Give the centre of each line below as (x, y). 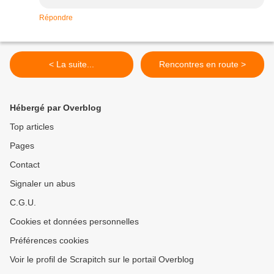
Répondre (56, 18)
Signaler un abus (43, 184)
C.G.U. (23, 203)
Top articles (32, 127)
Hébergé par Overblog (56, 108)
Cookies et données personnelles (74, 222)
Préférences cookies (49, 241)
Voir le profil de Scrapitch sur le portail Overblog (102, 260)
